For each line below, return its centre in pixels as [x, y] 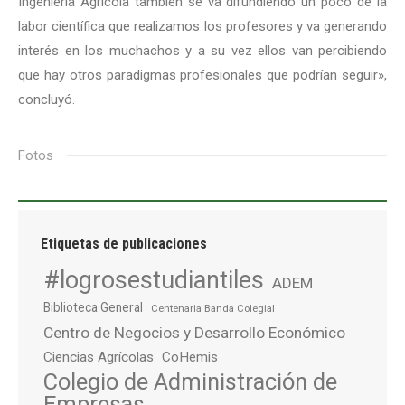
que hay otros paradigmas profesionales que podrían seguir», [202, 75]
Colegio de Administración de [190, 381]
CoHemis [190, 357]
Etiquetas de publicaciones [124, 244]
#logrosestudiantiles [154, 280]
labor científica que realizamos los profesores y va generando [202, 26]
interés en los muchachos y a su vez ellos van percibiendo [202, 51]
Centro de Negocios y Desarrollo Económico [194, 333]
